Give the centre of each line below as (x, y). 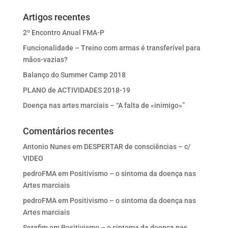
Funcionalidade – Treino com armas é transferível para (111, 48)
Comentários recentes (68, 131)
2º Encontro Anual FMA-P (63, 33)
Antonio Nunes (47, 147)
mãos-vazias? (45, 60)
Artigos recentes (56, 17)
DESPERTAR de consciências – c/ (137, 147)
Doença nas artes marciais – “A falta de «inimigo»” (104, 105)
